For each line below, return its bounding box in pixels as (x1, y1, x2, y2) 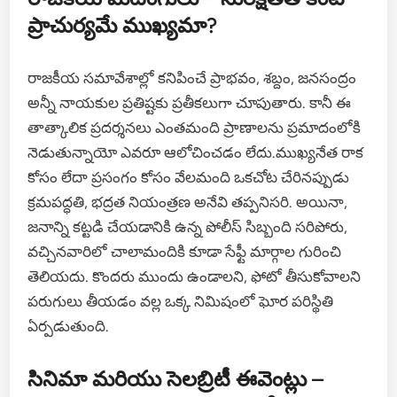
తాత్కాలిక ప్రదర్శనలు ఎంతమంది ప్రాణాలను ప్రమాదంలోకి (27, 118, 362, 136)
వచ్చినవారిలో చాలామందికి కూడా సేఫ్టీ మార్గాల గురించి (27, 242, 342, 261)
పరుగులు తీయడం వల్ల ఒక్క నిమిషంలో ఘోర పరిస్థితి (27, 292, 334, 310)
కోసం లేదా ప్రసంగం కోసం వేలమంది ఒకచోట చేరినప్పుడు (27, 167, 350, 186)
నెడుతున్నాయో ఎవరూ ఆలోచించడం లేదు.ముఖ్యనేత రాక (27, 143, 364, 161)
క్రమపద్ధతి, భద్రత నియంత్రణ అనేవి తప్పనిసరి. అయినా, (27, 192, 348, 211)
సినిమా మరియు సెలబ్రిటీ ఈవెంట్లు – (27, 365, 324, 392)
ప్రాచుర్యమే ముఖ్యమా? (27, 12, 218, 38)
